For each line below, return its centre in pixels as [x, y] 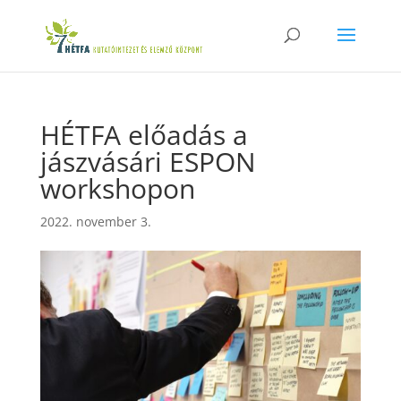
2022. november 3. [95, 222]
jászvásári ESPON [148, 162]
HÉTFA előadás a [144, 135]
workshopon [117, 188]
